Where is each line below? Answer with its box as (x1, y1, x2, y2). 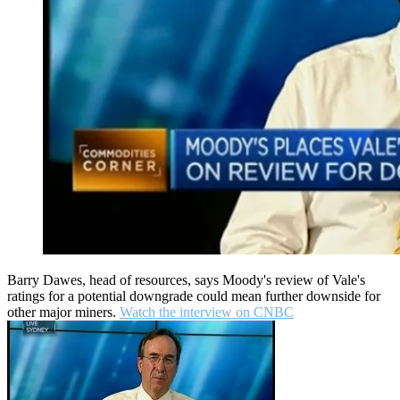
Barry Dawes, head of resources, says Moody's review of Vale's (7, 272, 365, 288)
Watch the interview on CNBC (120, 304, 294, 321)
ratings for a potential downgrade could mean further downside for (7, 288, 380, 304)
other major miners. (7, 304, 120, 321)
